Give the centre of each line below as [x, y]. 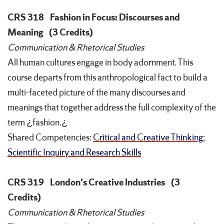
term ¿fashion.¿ [37, 123]
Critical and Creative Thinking [148, 138]
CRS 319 [26, 183]
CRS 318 [26, 18]
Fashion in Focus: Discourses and [115, 18]
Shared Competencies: [50, 138]
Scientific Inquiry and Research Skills [74, 153]
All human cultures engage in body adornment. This [100, 63]
